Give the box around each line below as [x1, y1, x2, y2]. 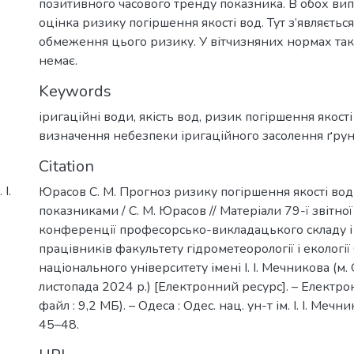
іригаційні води [39, 107, 134, 126]
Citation [39, 155, 94, 177]
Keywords [39, 80, 111, 102]
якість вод [139, 107, 199, 126]
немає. [39, 51, 77, 70]
